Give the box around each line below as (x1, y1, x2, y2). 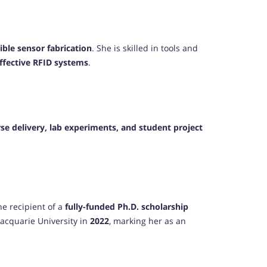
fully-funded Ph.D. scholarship (65, 201, 188, 213)
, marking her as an (109, 215, 186, 227)
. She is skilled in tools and (92, 42, 198, 54)
